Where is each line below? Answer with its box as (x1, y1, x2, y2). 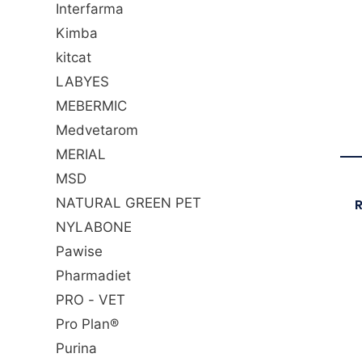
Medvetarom (56, 122, 138, 139)
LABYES (56, 74, 109, 90)
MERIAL (56, 146, 106, 163)
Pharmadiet (56, 267, 131, 284)
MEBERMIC (56, 98, 127, 115)
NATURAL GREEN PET (56, 195, 201, 212)
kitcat (56, 49, 91, 66)
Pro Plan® (56, 316, 119, 333)
